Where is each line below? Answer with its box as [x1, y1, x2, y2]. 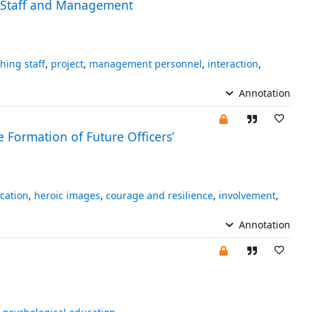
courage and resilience [105, 188, 213, 202]
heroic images [33, 188, 100, 202]
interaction [207, 56, 258, 70]
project [50, 56, 84, 70]
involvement [218, 188, 276, 202]
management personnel [88, 56, 202, 70]
